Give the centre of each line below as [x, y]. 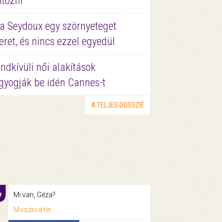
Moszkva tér [32, 209]
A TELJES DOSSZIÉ [117, 105]
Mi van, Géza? [34, 194]
